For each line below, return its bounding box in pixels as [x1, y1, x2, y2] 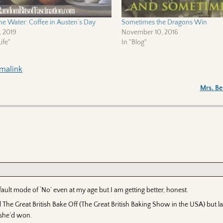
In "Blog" [121, 38, 147, 46]
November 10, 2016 [121, 28, 178, 36]
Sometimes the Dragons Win [121, 18, 207, 26]
